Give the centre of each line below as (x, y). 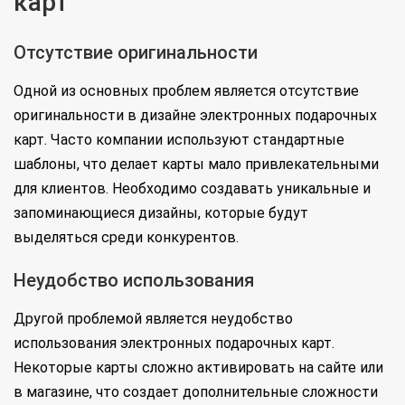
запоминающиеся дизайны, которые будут (161, 213)
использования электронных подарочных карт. (174, 344)
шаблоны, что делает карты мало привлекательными (196, 165)
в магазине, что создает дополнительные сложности (196, 392)
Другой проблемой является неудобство (153, 319)
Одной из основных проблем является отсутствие (186, 91)
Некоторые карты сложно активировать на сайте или (198, 368)
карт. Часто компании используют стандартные (179, 140)
